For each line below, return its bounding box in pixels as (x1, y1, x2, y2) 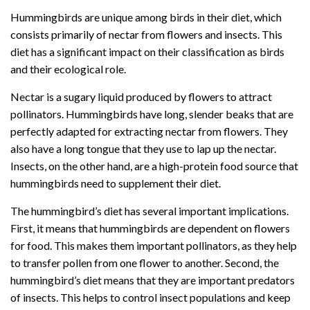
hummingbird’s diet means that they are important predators (10, 273, 295, 286)
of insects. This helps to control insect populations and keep (10, 290, 291, 304)
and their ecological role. (10, 62, 126, 75)
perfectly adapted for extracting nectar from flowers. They (10, 124, 288, 138)
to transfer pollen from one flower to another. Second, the (10, 255, 279, 269)
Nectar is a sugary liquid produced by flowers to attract (10, 89, 272, 103)
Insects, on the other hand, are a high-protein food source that (10, 158, 298, 172)
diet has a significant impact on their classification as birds (10, 44, 284, 58)
